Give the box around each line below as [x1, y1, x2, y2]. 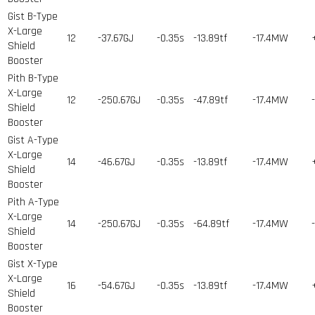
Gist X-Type [8, 256, 58, 271]
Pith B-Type [8, 70, 58, 86]
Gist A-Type [8, 132, 58, 148]
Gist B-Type [8, 8, 58, 24]
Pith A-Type [8, 194, 59, 210]
